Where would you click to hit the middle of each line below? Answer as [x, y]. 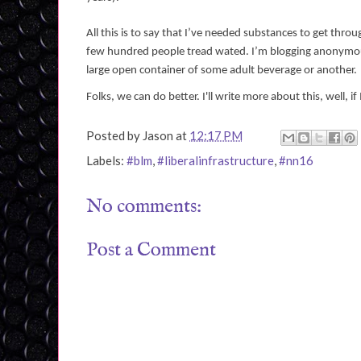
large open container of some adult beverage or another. [222, 70]
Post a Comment [151, 250]
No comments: [144, 207]
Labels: [106, 161]
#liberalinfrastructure [216, 161]
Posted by [114, 136]
